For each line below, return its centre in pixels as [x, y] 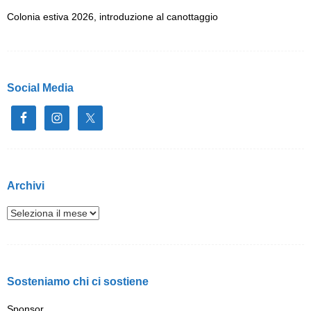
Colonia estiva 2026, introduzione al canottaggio [112, 17]
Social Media [40, 88]
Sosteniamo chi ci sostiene [78, 282]
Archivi [26, 186]
